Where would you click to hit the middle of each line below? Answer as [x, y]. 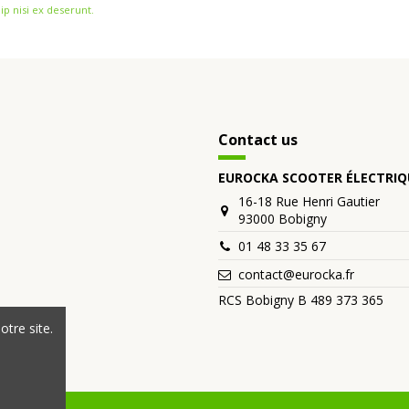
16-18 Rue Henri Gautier [309, 202]
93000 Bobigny [283, 219]
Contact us [258, 139]
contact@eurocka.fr [297, 274]
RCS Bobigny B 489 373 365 [301, 299]
